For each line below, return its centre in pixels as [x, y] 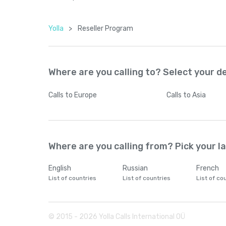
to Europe [81, 95]
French [208, 168]
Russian [135, 168]
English [60, 168]
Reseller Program [105, 29]
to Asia [195, 95]
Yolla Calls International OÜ [141, 217]
